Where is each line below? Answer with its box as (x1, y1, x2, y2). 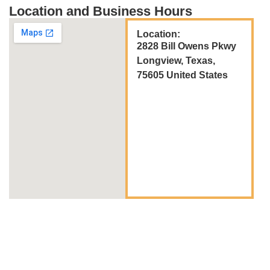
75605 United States (136, 69, 228, 80)
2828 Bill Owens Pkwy (136, 40, 236, 51)
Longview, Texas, (136, 55, 215, 66)
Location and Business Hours (9, 3, 192, 19)
